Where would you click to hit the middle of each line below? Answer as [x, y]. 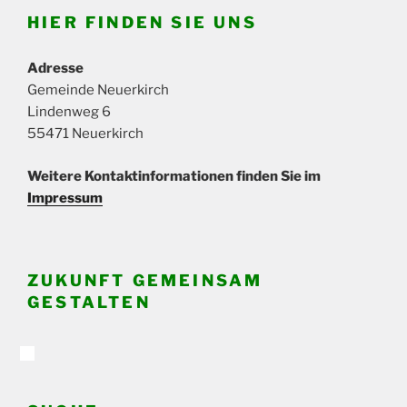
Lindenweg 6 [69, 112]
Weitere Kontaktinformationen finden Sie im [174, 176]
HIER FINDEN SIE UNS [142, 22]
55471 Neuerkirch [85, 134]
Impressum [65, 198]
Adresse [55, 69]
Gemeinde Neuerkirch [98, 90]
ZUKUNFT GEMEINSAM [145, 281]
